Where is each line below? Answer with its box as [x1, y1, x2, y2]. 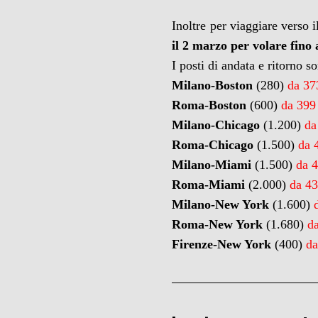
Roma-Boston [172, 98, 247, 112]
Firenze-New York [172, 237, 272, 251]
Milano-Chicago [172, 118, 264, 132]
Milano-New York [172, 197, 270, 212]
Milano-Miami [172, 158, 252, 172]
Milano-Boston [172, 78, 253, 92]
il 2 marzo [172, 38, 228, 53]
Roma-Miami [172, 177, 246, 192]
